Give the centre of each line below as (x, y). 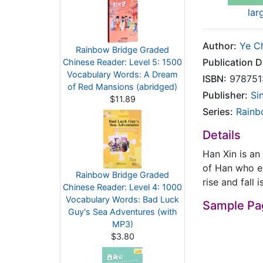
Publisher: (225, 95)
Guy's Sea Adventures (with (122, 212)
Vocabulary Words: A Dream (122, 74)
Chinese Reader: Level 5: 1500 (122, 62)
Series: (218, 112)
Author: (220, 46)
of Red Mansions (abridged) (122, 87)
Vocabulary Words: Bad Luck (122, 199)
